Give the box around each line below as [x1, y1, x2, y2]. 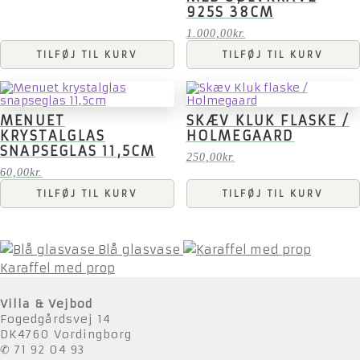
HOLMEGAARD [186, 128, 295, 145]
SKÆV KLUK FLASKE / [186, 112, 350, 129]
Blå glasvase [98, 242, 180, 258]
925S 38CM [186, 4, 275, 21]
